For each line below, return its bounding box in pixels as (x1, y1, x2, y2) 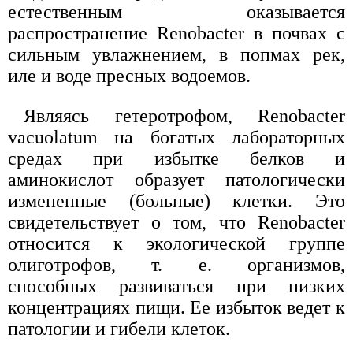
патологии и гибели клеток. (8, 318, 230, 339)
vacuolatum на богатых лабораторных (8, 126, 345, 147)
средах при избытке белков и (8, 147, 345, 169)
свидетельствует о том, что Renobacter (8, 211, 345, 232)
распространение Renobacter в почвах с (8, 22, 345, 43)
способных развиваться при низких (8, 275, 345, 296)
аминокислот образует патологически (8, 169, 345, 190)
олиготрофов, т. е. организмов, (8, 254, 345, 275)
